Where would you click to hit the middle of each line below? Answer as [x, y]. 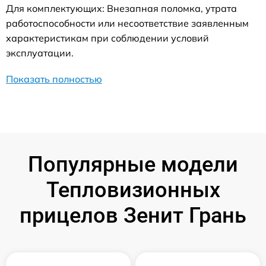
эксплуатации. [40, 53]
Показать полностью [54, 79]
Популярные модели [133, 164]
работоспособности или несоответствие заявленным [127, 23]
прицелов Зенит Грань [133, 216]
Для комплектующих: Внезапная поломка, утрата [121, 8]
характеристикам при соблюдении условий [107, 38]
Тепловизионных [133, 190]
